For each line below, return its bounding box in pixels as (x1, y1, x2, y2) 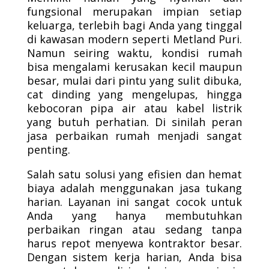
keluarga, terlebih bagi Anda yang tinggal (26, 18, 243, 32)
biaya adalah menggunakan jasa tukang (26, 181, 243, 195)
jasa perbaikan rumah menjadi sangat (26, 128, 243, 143)
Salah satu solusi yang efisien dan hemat (26, 167, 243, 181)
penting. (26, 142, 70, 157)
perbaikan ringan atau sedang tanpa (26, 222, 243, 237)
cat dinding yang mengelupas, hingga (26, 87, 243, 101)
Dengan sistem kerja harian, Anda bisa (26, 250, 243, 264)
